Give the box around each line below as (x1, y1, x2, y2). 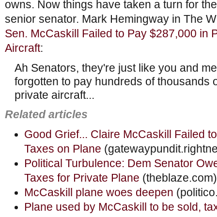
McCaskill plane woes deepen (24, 186, 173, 199)
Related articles (5, 108, 88, 121)
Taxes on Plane (24, 142, 101, 155)
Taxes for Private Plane (24, 171, 139, 184)
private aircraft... (15, 89, 94, 102)
